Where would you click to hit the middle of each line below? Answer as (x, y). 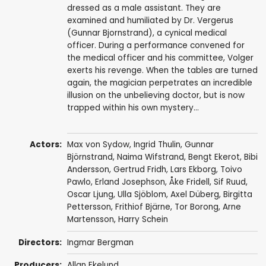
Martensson (90, 220)
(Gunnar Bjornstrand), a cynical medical (147, 33)
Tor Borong (196, 207)
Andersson (88, 170)
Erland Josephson (130, 182)
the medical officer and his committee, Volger (160, 58)
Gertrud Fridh (140, 170)
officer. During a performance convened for (156, 46)
